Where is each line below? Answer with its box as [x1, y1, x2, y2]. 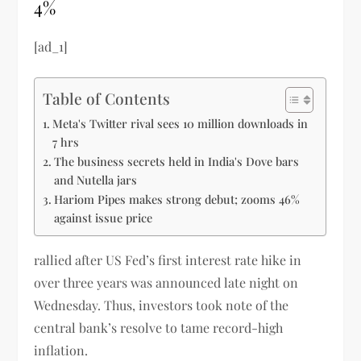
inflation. [34, 341, 92, 359]
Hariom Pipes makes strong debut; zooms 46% [54, 190, 301, 207]
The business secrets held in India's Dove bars [54, 152, 300, 169]
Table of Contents [43, 88, 171, 110]
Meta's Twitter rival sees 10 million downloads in [52, 114, 309, 131]
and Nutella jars [54, 171, 138, 188]
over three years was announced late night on [34, 273, 299, 291]
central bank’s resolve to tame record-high [34, 318, 284, 336]
